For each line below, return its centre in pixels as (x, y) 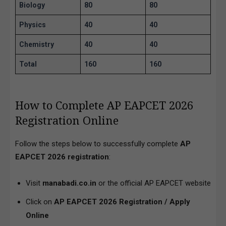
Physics (33, 24)
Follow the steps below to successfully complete (98, 144)
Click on (40, 202)
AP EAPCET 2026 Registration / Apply (122, 202)
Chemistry (37, 44)
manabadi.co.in (69, 183)
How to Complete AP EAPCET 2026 (104, 105)
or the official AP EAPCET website (154, 183)
